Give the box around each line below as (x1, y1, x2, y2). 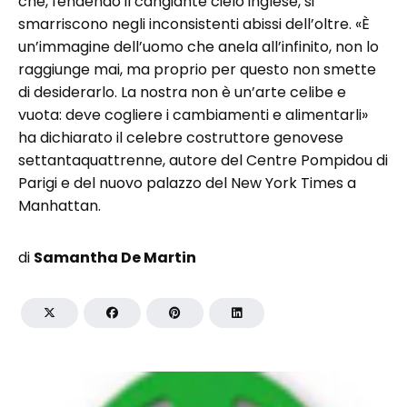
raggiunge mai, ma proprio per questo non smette (18, 59, 376, 80)
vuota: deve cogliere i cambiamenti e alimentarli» (18, 104, 368, 125)
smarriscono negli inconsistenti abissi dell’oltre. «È (18, 14, 370, 35)
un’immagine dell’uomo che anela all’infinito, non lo (18, 36, 379, 57)
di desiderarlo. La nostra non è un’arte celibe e (18, 82, 346, 103)
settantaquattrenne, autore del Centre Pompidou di (18, 150, 388, 171)
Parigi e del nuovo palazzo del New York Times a (18, 173, 356, 194)
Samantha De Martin (34, 247, 196, 268)
